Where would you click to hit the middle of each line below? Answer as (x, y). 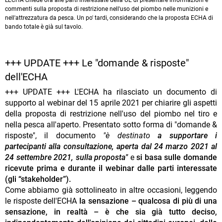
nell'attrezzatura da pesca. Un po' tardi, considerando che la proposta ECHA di (109, 18)
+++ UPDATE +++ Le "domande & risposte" (97, 63)
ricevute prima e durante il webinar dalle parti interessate (111, 168)
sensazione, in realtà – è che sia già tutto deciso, (111, 212)
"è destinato (127, 136)
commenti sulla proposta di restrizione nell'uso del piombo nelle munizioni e (107, 9)
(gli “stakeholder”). (38, 179)
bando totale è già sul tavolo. (44, 27)
